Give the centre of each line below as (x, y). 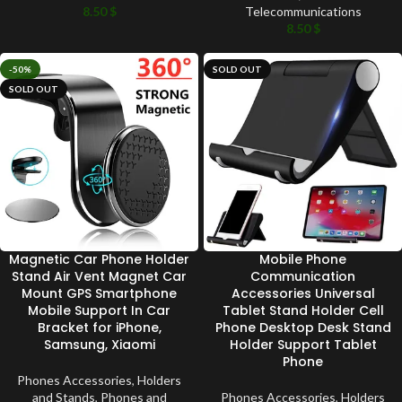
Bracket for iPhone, (99, 327)
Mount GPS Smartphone (99, 293)
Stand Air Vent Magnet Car (99, 276)
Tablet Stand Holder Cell (303, 310)
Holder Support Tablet (303, 344)
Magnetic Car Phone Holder (99, 259)
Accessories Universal (303, 293)
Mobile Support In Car (99, 310)
